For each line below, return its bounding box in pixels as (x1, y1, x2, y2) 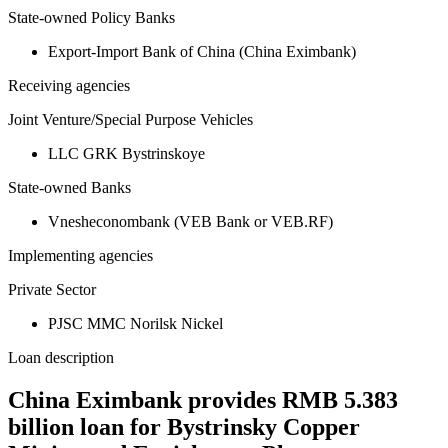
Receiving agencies (8, 77, 130, 95)
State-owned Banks (8, 179, 131, 197)
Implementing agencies (8, 247, 153, 265)
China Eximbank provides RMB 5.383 (8, 387, 398, 414)
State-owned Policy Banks (8, 9, 175, 27)
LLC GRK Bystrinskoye (48, 145, 205, 163)
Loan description (8, 349, 114, 367)
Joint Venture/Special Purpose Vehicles (8, 111, 253, 129)
